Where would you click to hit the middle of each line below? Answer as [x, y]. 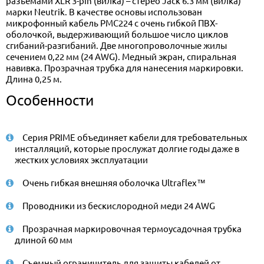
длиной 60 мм [44, 240]
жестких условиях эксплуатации [81, 160]
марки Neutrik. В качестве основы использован [104, 12]
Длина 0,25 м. [34, 79]
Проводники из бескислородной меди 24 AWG [119, 206]
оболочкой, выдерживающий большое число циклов [117, 34]
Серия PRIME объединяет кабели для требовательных [135, 137]
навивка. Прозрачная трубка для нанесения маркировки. [125, 68]
